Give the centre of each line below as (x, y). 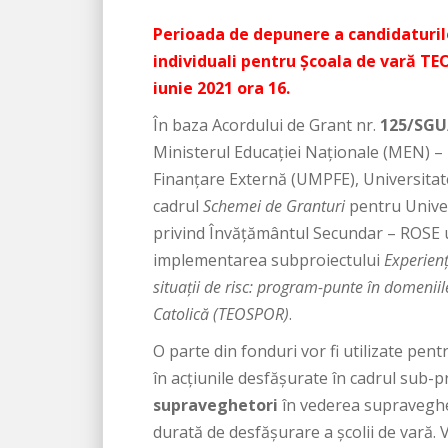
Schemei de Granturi (276, 206)
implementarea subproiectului (268, 260)
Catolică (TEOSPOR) (221, 314)
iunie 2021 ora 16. (221, 88)
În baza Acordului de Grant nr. (266, 125)
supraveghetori (215, 405)
